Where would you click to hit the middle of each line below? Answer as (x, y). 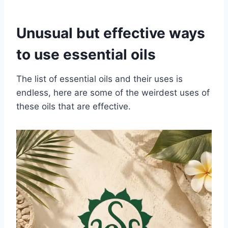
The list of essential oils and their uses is (99, 79)
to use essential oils (86, 55)
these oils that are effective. (74, 107)
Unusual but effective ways (111, 33)
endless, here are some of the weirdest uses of (113, 93)
